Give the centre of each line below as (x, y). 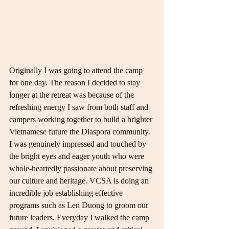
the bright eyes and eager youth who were (78, 156)
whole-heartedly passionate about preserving (82, 168)
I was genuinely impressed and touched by (79, 144)
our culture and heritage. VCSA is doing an (80, 180)
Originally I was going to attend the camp (77, 70)
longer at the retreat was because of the (73, 95)
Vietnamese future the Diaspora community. (81, 131)
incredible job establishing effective (67, 193)
